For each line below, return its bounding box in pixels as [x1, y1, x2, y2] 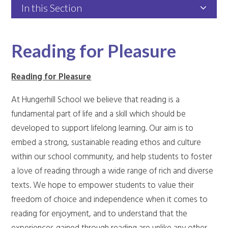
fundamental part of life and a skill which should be [11, 107, 186, 121]
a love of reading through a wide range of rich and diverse [11, 164, 214, 178]
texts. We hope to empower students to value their [11, 178, 194, 192]
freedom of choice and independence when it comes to [11, 192, 208, 207]
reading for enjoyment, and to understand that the [11, 207, 188, 221]
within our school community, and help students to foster [11, 150, 213, 164]
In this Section [21, 2, 82, 14]
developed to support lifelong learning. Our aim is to [11, 121, 194, 135]
